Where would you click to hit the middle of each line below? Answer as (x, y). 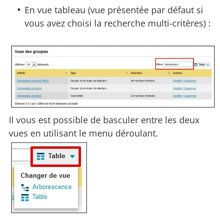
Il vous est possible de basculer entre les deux (104, 120)
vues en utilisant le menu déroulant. (83, 133)
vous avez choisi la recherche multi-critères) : (118, 23)
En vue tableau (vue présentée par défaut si (114, 10)
